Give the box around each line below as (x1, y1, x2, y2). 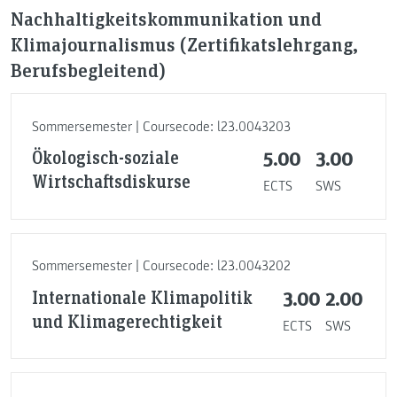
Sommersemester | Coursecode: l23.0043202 (31, 257, 291, 276)
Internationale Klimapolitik (31, 284, 253, 308)
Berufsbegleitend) (11, 57, 166, 83)
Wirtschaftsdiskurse (31, 169, 191, 193)
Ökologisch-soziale (31, 145, 179, 169)
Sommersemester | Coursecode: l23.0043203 (31, 117, 291, 136)
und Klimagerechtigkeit (31, 308, 222, 332)
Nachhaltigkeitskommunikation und (11, 5, 322, 32)
